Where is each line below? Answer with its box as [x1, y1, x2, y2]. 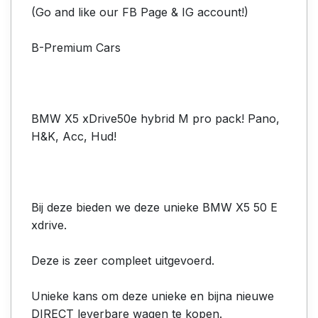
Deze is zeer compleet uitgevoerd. [31, 253, 214, 268]
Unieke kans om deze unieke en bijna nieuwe [31, 288, 274, 303]
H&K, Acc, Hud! [31, 128, 116, 143]
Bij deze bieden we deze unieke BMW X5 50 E [31, 199, 278, 214]
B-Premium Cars [31, 40, 121, 55]
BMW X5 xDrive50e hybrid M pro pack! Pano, [31, 111, 280, 126]
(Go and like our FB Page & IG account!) [31, 4, 248, 19]
